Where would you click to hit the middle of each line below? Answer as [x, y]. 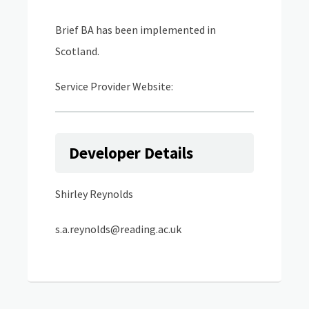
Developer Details [131, 153]
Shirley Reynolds [94, 194]
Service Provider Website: [116, 86]
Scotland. [78, 51]
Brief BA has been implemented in [136, 30]
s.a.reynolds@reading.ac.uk [118, 229]
